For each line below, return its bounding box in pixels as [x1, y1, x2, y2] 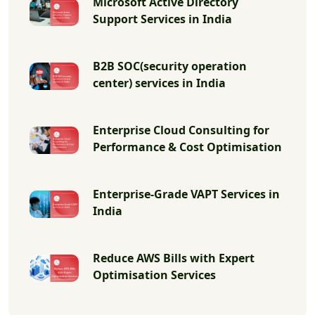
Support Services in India [93, 11, 232, 27]
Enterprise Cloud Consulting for [93, 122, 269, 138]
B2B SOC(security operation [93, 58, 247, 74]
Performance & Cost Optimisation [93, 139, 282, 155]
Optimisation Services [93, 266, 216, 283]
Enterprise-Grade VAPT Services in [93, 186, 280, 202]
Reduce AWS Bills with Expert [93, 250, 255, 266]
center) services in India [93, 75, 226, 91]
